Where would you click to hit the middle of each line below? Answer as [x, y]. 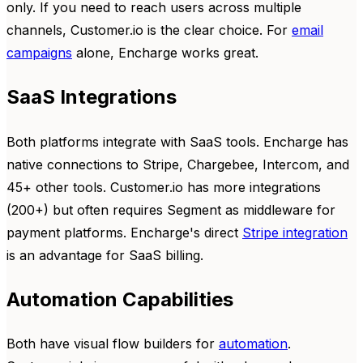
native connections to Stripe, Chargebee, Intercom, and [178, 164]
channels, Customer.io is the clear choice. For [149, 30]
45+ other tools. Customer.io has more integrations [164, 187]
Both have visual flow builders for [113, 344]
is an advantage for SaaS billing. [105, 255]
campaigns [39, 52]
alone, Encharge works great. [165, 52]
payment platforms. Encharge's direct [124, 232]
